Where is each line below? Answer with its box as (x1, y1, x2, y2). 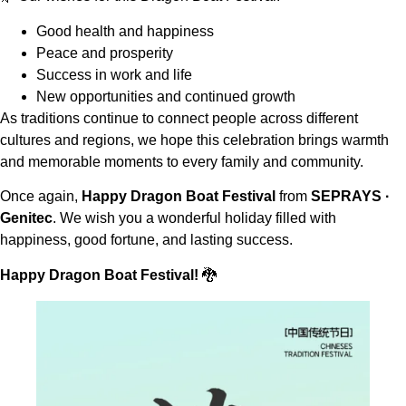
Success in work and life (36, 66, 192, 82)
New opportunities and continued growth (36, 88, 295, 104)
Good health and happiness (36, 23, 214, 39)
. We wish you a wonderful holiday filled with (53, 210, 336, 227)
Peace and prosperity (36, 44, 173, 61)
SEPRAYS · (311, 188, 390, 205)
